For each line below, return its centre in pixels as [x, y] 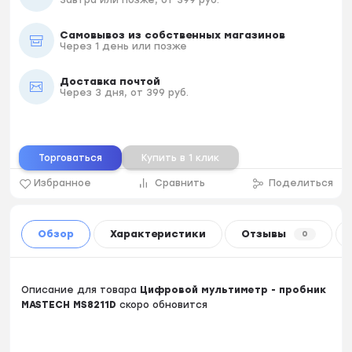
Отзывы [264, 234]
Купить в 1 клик [180, 158]
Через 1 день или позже [123, 46]
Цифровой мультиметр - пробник [233, 290]
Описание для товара [81, 290]
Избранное [63, 183]
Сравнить [180, 183]
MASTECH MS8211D [69, 304]
